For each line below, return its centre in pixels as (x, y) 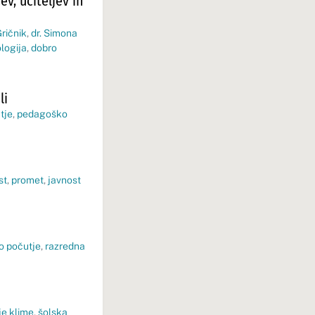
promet (27, 180)
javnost (64, 180)
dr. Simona (54, 33)
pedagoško (42, 114)
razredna (65, 246)
